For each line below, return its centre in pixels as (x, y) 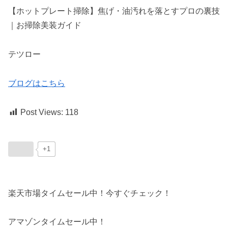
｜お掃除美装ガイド (45, 25)
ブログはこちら (37, 83)
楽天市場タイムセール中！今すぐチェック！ (90, 193)
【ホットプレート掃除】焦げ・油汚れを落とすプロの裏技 (114, 11)
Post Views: (42, 112)
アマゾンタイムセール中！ (57, 222)
